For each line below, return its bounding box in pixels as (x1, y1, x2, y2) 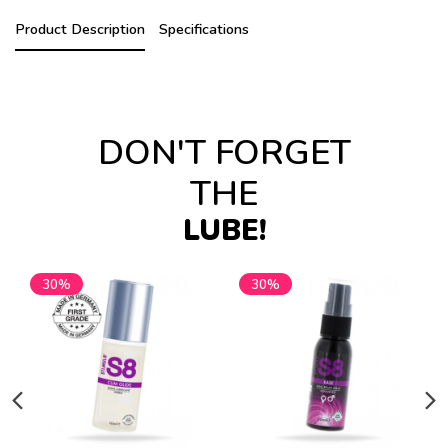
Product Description (15, 18, 145, 39)
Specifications (159, 18, 250, 39)
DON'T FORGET (97, 129, 351, 177)
